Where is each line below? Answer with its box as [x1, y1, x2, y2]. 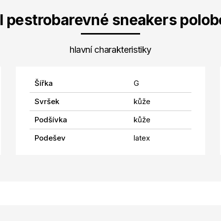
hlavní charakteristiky [69, 44, 152, 55]
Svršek [34, 96, 59, 106]
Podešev [34, 133, 66, 143]
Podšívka [34, 114, 67, 124]
